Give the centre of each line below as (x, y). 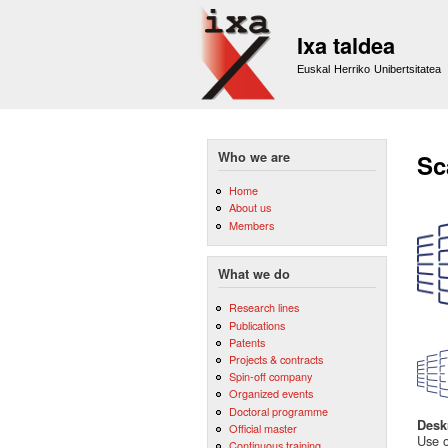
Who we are (254, 157)
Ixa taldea (346, 45)
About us (249, 207)
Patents (246, 341)
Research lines (263, 307)
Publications (256, 324)
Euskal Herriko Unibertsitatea (369, 69)
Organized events (270, 393)
